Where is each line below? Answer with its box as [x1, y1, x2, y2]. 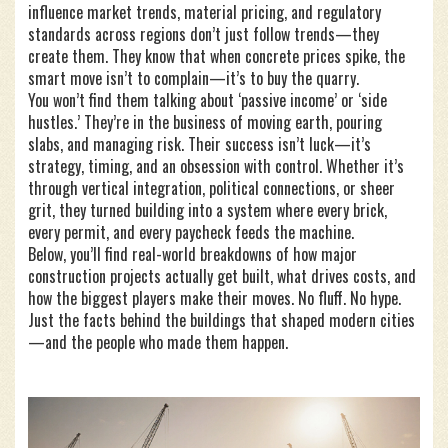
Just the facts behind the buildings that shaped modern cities [28, 308, 415, 332]
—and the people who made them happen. [28, 330, 288, 354]
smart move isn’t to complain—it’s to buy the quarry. [28, 66, 359, 90]
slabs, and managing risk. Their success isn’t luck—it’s [28, 132, 371, 156]
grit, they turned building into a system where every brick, [28, 198, 387, 222]
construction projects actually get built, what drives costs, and [28, 264, 416, 288]
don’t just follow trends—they [186, 22, 379, 46]
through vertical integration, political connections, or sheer [28, 176, 395, 200]
